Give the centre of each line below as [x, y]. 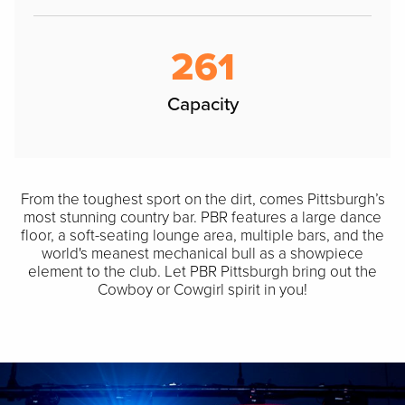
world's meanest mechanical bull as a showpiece [202, 254]
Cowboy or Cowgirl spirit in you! [202, 290]
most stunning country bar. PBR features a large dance [202, 217]
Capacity [202, 104]
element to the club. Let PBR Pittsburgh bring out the [202, 272]
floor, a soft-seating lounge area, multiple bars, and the [202, 235]
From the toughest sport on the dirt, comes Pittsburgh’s [202, 199]
